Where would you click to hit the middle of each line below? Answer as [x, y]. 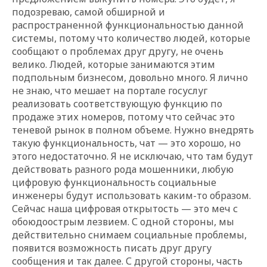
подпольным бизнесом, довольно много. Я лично [130, 77]
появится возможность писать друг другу [112, 248]
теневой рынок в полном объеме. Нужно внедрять [133, 130]
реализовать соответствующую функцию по [117, 103]
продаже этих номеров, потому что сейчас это [123, 117]
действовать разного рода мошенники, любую [123, 169]
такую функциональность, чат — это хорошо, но [126, 143]
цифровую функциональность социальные [114, 182]
